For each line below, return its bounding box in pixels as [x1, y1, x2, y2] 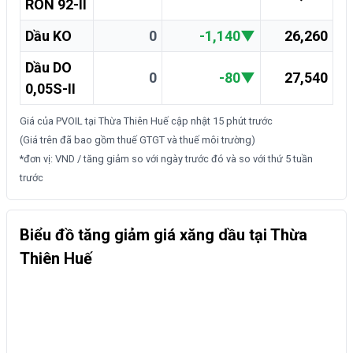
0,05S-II [25, 80, 76, 98]
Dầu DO [25, 59, 72, 76]
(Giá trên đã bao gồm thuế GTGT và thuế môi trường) [20, 134, 255, 147]
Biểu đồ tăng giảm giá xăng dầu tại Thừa [20, 225, 307, 245]
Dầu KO [25, 28, 72, 45]
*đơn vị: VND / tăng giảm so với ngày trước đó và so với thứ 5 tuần [20, 153, 313, 165]
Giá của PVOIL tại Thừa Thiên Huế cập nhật [20, 115, 213, 128]
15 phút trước [213, 115, 273, 128]
